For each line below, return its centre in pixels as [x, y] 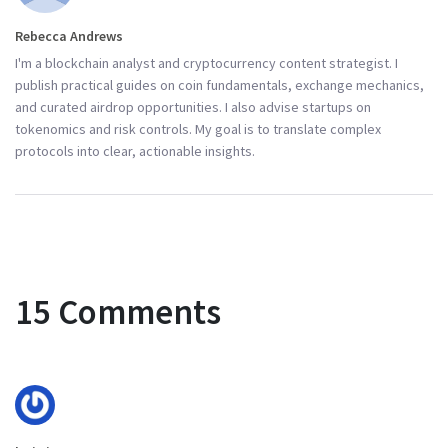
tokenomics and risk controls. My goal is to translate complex [198, 128]
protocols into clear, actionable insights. [135, 150]
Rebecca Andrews [69, 35]
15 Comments [118, 311]
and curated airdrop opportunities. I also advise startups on [193, 106]
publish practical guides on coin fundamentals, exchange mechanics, [219, 84]
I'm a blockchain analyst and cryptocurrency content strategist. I [206, 62]
